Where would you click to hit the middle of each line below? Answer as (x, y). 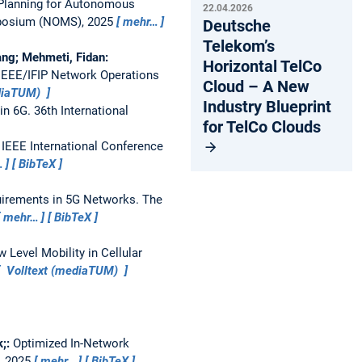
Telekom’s (239, 46)
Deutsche (237, 25)
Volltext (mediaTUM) (62, 270)
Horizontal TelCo (262, 66)
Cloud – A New (256, 86)
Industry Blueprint (267, 106)
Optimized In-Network (71, 343)
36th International (81, 110)
